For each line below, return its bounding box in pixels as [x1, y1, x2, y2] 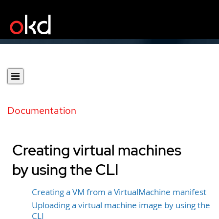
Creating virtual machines [12, 140, 181, 160]
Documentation [7, 104, 76, 117]
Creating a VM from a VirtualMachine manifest [32, 187, 206, 197]
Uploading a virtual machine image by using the [32, 199, 210, 211]
